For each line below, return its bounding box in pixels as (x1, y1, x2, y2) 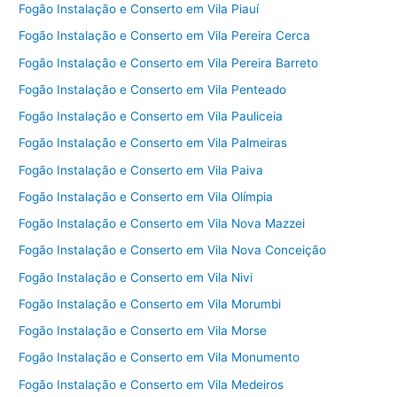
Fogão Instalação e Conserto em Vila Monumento (19, 350, 300, 365)
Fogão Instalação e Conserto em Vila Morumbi (19, 296, 282, 311)
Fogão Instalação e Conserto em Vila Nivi (19, 269, 253, 284)
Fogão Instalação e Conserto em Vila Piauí (19, 2, 260, 17)
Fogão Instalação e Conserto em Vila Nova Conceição (19, 243, 327, 258)
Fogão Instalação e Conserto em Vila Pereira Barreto (19, 55, 319, 70)
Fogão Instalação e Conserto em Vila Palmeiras (19, 136, 288, 151)
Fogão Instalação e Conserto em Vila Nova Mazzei (19, 216, 306, 231)
